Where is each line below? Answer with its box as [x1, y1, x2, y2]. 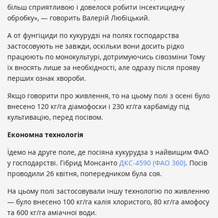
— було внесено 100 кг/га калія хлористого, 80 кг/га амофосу [7, 197, 209, 207]
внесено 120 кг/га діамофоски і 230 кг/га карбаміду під [7, 102, 189, 111]
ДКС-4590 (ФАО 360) [119, 158, 185, 168]
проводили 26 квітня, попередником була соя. [7, 169, 162, 179]
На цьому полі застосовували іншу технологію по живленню [7, 186, 210, 196]
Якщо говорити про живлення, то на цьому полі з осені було [7, 91, 210, 101]
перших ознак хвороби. [7, 73, 86, 83]
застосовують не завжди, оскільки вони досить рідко [7, 41, 184, 51]
